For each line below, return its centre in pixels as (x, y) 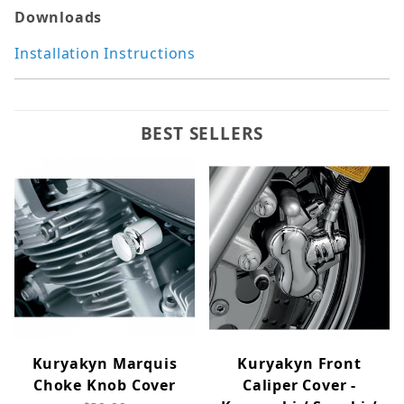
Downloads (59, 18)
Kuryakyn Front (299, 364)
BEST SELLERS (202, 134)
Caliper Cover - (299, 386)
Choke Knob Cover (105, 386)
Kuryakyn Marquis (105, 364)
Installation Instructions (105, 54)
